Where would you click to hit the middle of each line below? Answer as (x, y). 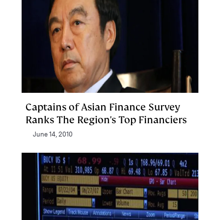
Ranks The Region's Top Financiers (106, 120)
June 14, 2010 (53, 134)
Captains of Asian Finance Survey (103, 107)
